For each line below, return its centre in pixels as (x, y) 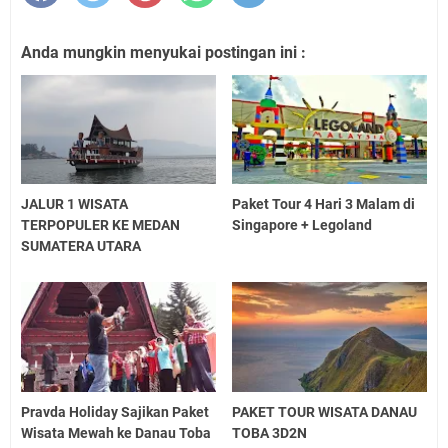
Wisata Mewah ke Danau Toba (116, 432)
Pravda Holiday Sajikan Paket (115, 411)
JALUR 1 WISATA (74, 204)
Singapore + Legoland (302, 225)
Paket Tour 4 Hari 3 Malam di (324, 204)
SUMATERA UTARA (81, 246)
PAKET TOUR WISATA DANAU (325, 411)
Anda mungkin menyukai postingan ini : (163, 52)
